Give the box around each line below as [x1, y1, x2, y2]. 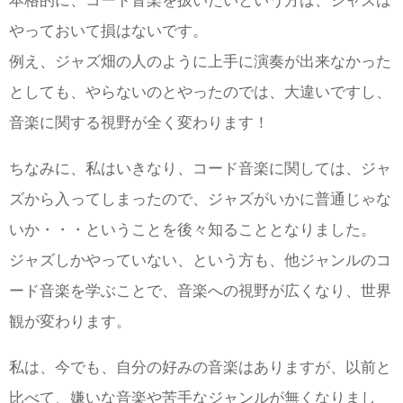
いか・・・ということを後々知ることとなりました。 [9, 220, 376, 239]
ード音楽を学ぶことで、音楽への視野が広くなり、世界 [9, 282, 391, 300]
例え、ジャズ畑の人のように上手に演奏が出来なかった [9, 52, 391, 71]
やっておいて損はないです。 [9, 22, 208, 40]
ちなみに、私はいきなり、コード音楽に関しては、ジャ [9, 159, 391, 178]
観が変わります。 [9, 312, 131, 331]
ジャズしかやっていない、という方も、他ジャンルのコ [9, 251, 391, 270]
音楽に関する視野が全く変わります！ [9, 113, 269, 132]
